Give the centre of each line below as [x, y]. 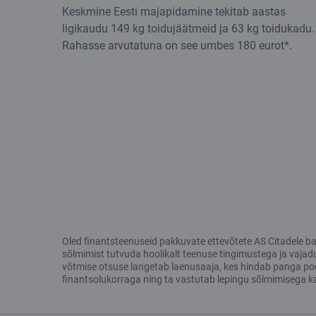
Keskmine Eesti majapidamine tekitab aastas [174, 11]
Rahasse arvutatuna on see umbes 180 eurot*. [177, 45]
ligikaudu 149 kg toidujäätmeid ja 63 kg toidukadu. [188, 28]
